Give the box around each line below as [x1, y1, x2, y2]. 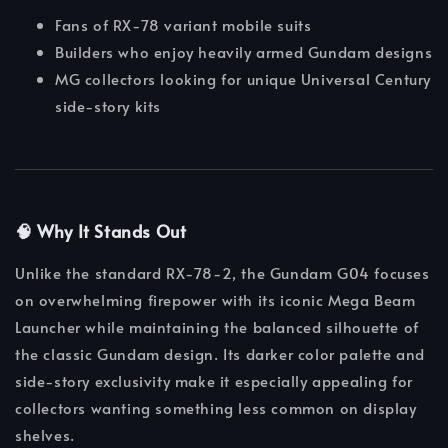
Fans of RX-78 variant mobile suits [55, 14, 312, 36]
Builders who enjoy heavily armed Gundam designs [55, 41, 433, 63]
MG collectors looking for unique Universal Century [55, 68, 432, 90]
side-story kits [55, 95, 161, 117]
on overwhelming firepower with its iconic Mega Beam [15, 289, 416, 311]
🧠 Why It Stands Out [15, 219, 187, 244]
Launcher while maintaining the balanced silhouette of [15, 316, 419, 338]
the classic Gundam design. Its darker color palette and [15, 343, 426, 365]
